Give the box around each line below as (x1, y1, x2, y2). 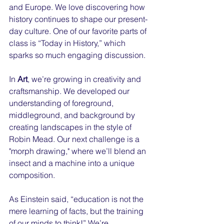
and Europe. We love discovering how (9, 2, 147, 12)
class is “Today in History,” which (9, 38, 127, 48)
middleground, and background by (9, 110, 137, 120)
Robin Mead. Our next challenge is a (9, 134, 141, 144)
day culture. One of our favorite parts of (9, 26, 148, 36)
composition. (9, 170, 55, 180)
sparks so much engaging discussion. (9, 50, 145, 60)
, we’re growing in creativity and (27, 74, 143, 84)
